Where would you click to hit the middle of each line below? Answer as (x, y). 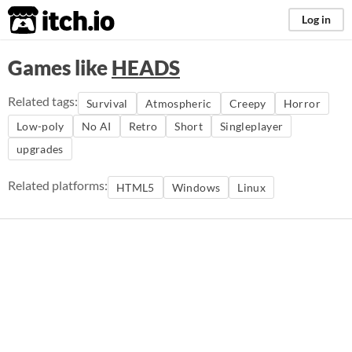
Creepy (247, 103)
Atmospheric (178, 103)
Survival (107, 103)
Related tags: (43, 101)
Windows (196, 187)
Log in (316, 19)
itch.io (42, 20)
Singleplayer (252, 126)
